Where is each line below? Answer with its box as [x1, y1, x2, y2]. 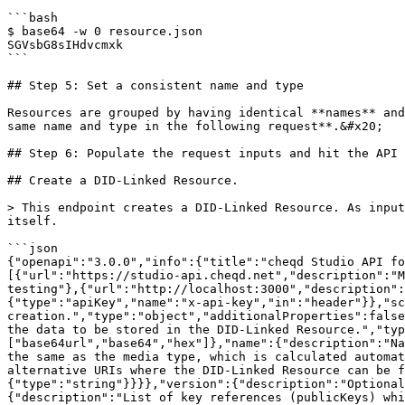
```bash [7, 11, 58, 24]
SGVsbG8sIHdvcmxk [7, 38, 123, 52]
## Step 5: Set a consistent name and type [7, 79, 304, 92]
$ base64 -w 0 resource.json [7, 24, 202, 38]
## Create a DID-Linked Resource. [7, 174, 239, 187]
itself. [7, 214, 58, 228]
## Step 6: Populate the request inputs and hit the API [7, 146, 398, 160]
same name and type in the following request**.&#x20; [7, 119, 383, 133]
